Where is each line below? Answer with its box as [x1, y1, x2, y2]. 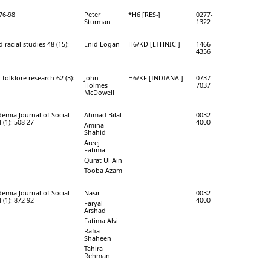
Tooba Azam [84, 165, 122, 175]
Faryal [84, 198, 103, 207]
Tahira [84, 243, 103, 253]
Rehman [84, 250, 110, 260]
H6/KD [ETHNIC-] [128, 39, 180, 48]
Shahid [84, 127, 106, 137]
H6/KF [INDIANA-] [128, 73, 183, 82]
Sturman [84, 16, 111, 26]
